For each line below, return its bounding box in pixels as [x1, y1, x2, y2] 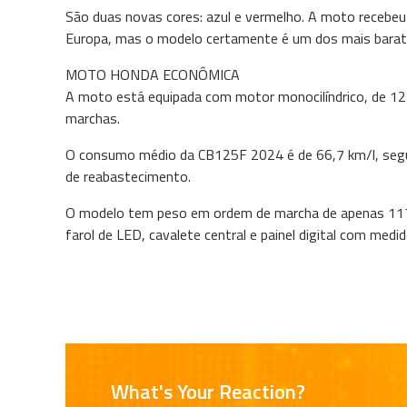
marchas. [65, 107, 124, 129]
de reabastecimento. [65, 165, 191, 187]
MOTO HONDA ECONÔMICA [65, 64, 240, 85]
